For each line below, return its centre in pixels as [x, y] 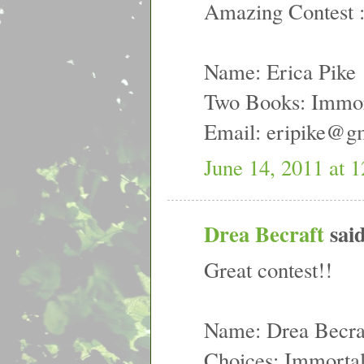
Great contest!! [268, 269]
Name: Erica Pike [280, 71]
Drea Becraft [264, 233]
